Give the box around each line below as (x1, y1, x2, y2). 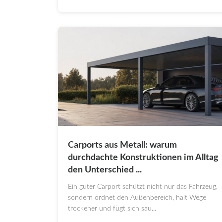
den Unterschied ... (68, 166, 142, 175)
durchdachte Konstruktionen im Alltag (68, 153, 219, 163)
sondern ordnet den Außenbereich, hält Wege (68, 194, 206, 202)
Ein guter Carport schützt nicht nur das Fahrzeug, (68, 183, 218, 191)
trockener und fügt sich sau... (68, 205, 156, 213)
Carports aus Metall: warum (68, 141, 177, 150)
